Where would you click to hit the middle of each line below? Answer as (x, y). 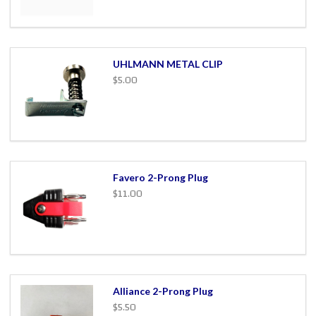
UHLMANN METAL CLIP (168, 64)
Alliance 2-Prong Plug (163, 291)
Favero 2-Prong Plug (160, 178)
